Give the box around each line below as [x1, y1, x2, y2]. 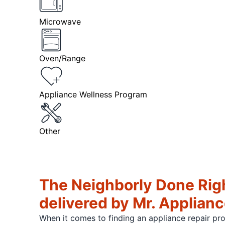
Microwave [39, 16, 81, 27]
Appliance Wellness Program [39, 89, 147, 99]
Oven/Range [39, 53, 85, 63]
